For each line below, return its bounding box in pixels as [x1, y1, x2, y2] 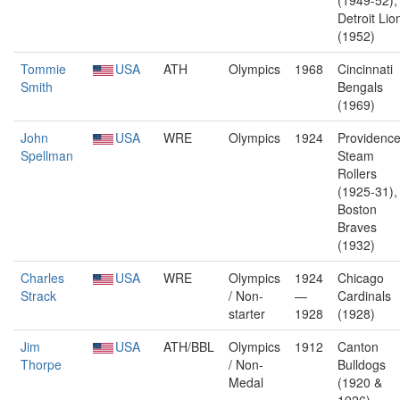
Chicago [337, 269, 384, 287]
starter [229, 304, 265, 322]
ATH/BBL [163, 337, 214, 355]
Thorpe [21, 355, 62, 373]
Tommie [21, 60, 66, 78]
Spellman [21, 146, 73, 164]
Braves [337, 218, 377, 236]
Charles [21, 269, 64, 287]
